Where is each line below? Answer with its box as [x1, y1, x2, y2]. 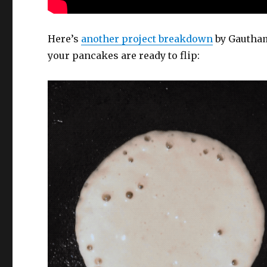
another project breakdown [81, 33, 213, 45]
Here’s [48, 33, 82, 45]
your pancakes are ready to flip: [48, 49, 200, 61]
